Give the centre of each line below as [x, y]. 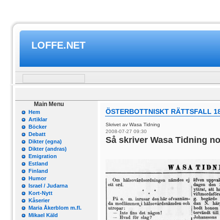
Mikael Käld [43, 215]
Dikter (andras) [48, 149]
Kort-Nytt [41, 193]
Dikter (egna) [45, 141]
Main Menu [49, 104]
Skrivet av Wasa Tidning [134, 124]
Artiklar [38, 119]
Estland [38, 164]
